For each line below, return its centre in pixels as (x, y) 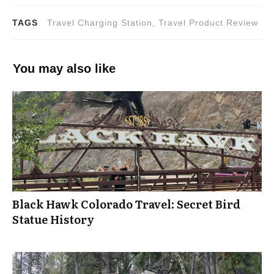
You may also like (64, 68)
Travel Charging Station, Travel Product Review (153, 23)
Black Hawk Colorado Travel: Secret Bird (126, 204)
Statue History (53, 219)
